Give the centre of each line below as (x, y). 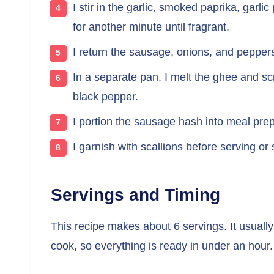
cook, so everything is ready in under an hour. (162, 246)
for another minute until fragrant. (151, 27)
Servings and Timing (135, 194)
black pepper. (106, 96)
